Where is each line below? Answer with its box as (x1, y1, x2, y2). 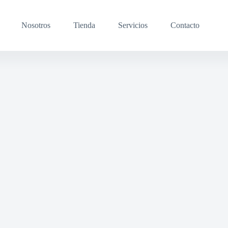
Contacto (170, 21, 200, 30)
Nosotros (21, 21, 51, 30)
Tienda (73, 21, 96, 30)
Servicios (118, 21, 148, 30)
